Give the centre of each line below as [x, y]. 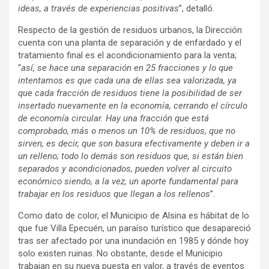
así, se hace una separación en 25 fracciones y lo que [127, 68]
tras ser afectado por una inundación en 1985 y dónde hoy [133, 240]
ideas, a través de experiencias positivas [98, 8]
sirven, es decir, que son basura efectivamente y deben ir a [134, 143]
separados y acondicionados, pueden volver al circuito [125, 168]
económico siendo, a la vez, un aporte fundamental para [128, 181]
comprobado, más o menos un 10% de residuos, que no [127, 131]
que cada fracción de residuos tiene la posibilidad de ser [130, 93]
